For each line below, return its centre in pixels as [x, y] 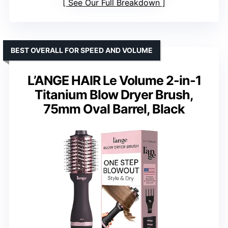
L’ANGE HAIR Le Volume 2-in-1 [114, 81]
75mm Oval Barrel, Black [114, 109]
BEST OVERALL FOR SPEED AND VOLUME [82, 50]
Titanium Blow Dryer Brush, [114, 95]
